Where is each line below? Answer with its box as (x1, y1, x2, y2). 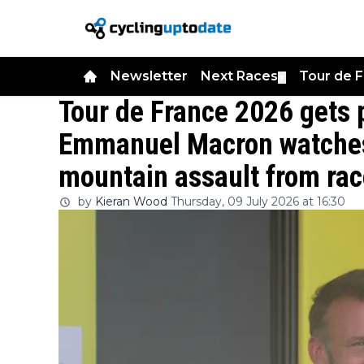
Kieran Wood (95, 194, 167, 209)
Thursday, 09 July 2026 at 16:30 (171, 194, 345, 209)
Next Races (201, 68, 278, 84)
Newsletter (110, 68, 188, 84)
